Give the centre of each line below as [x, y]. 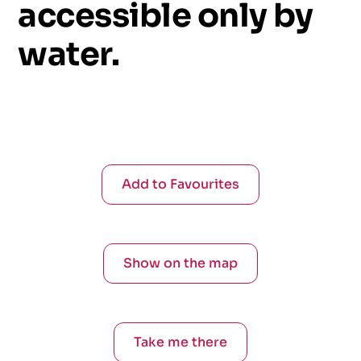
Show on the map [180, 263]
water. [69, 54]
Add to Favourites [180, 184]
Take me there [180, 342]
